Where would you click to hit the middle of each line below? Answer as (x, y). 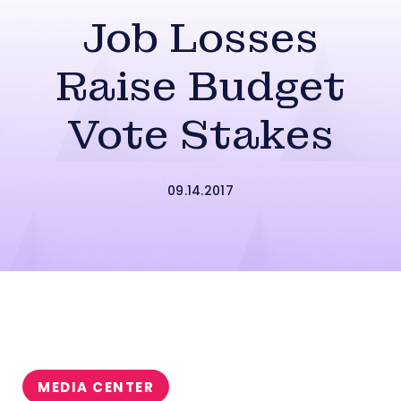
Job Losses (200, 38)
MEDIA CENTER (96, 387)
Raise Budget (200, 86)
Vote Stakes (200, 135)
